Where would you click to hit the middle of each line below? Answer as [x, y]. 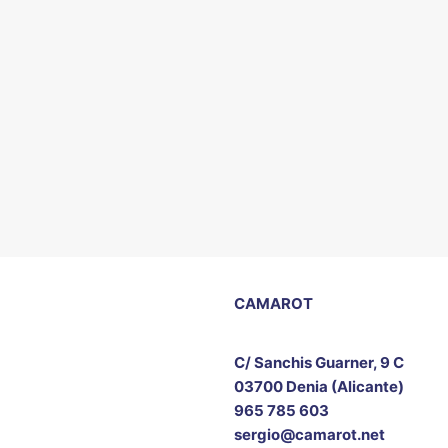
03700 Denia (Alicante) [318, 386]
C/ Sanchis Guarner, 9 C [318, 362]
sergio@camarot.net [309, 434]
